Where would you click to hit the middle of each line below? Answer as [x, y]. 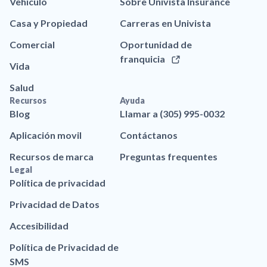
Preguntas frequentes [169, 157]
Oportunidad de [156, 45]
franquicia [144, 59]
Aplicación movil [46, 135]
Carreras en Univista [166, 23]
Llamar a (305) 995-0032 [173, 114]
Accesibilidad [39, 226]
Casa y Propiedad [49, 23]
